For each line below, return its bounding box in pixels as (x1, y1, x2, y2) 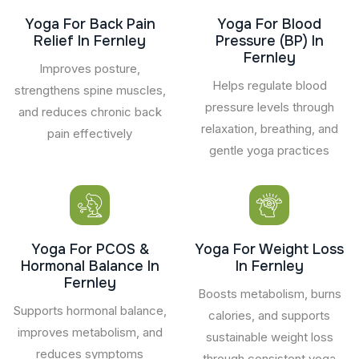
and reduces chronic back (18, 103, 162, 119)
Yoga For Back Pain (24, 14, 155, 33)
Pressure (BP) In (215, 31, 324, 50)
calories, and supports (208, 307, 330, 323)
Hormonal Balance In (20, 256, 159, 275)
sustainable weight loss (205, 329, 333, 345)
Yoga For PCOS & (30, 240, 149, 258)
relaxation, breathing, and (200, 120, 338, 136)
